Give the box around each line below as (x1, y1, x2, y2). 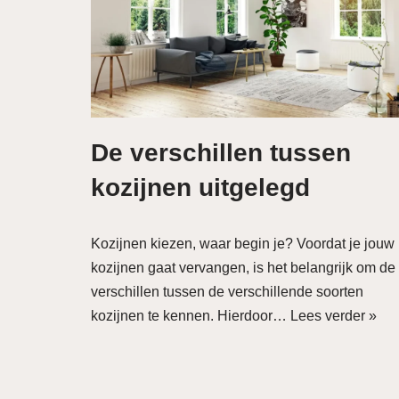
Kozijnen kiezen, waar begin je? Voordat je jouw (91, 236, 395, 251)
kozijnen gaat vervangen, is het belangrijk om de (91, 260, 395, 275)
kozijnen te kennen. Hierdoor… (91, 308, 290, 323)
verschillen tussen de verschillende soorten (91, 284, 363, 299)
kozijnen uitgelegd (91, 174, 310, 201)
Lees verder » (290, 308, 377, 323)
